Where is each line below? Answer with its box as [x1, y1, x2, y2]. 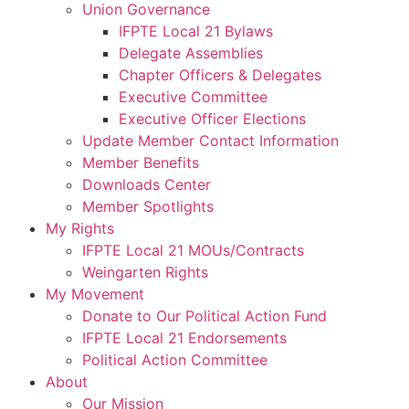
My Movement [46, 285, 144, 303]
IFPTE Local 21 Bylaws [119, 22, 273, 40]
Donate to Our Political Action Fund [82, 307, 327, 325]
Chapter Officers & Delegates [119, 66, 321, 84]
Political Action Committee [82, 351, 267, 369]
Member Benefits [82, 153, 199, 172]
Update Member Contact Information [82, 131, 339, 150]
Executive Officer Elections [119, 110, 306, 128]
